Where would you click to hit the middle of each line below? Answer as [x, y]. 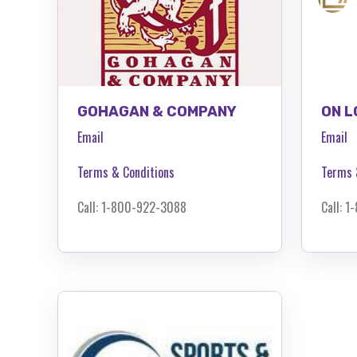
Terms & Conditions [126, 172]
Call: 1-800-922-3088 [132, 207]
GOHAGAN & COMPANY [157, 111]
